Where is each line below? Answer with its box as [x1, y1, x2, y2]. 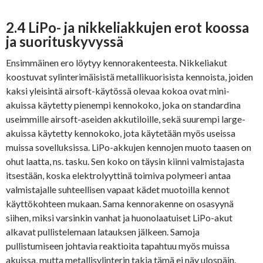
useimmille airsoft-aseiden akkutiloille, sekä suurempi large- [6, 113, 245, 125]
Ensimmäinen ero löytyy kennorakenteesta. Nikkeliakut [6, 57, 227, 69]
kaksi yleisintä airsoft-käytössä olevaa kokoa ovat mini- [6, 85, 230, 97]
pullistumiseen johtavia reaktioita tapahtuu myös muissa [6, 240, 230, 252]
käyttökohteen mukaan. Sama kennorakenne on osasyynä [6, 198, 234, 210]
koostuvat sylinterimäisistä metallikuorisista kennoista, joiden [6, 71, 253, 83]
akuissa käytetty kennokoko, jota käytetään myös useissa [6, 127, 235, 139]
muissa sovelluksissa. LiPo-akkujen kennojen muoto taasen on [6, 141, 251, 153]
